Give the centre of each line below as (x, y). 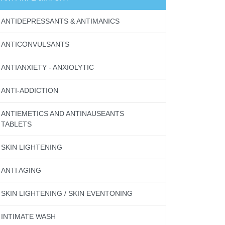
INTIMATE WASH (28, 216)
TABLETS (16, 124)
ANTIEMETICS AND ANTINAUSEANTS (63, 114)
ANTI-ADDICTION (30, 90)
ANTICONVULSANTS (35, 44)
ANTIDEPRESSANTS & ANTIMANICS (60, 21)
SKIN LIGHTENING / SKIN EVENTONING (67, 193)
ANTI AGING (21, 170)
